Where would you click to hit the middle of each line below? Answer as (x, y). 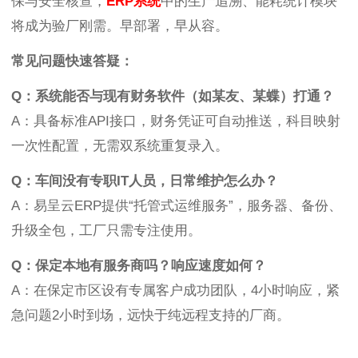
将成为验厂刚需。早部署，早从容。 (120, 26)
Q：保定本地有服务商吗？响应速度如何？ (139, 266)
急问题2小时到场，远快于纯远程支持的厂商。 (151, 316)
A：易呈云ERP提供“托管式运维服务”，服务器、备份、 (177, 206)
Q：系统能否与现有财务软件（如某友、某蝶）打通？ (173, 97)
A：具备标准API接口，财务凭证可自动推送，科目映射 (176, 121)
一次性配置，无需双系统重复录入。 (120, 146)
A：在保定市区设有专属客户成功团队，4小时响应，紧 (175, 291)
